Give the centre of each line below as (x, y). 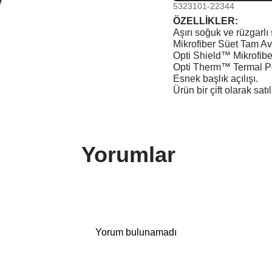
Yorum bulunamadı (136, 233)
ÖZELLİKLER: (206, 21)
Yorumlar (128, 155)
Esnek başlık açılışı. (216, 79)
